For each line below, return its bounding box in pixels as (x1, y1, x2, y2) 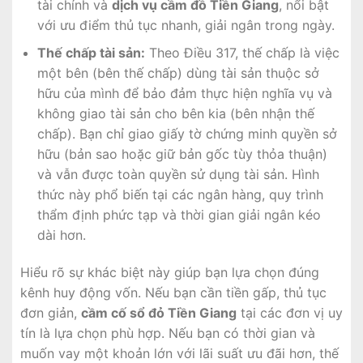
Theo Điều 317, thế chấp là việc (144, 45, 340, 62)
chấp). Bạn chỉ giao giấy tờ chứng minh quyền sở (36, 126, 337, 143)
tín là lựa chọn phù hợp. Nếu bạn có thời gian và (20, 325, 315, 341)
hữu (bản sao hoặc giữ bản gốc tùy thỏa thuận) (36, 146, 327, 163)
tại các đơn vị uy (237, 305, 343, 321)
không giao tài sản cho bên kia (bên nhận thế (36, 105, 314, 122)
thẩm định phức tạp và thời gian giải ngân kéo (36, 207, 321, 224)
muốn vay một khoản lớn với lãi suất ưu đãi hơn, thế (20, 345, 339, 361)
